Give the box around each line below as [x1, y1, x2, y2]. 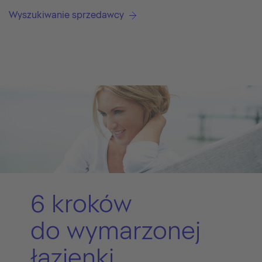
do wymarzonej [30, 216, 201, 246]
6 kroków [30, 189, 132, 219]
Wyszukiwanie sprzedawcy [9, 9, 124, 20]
